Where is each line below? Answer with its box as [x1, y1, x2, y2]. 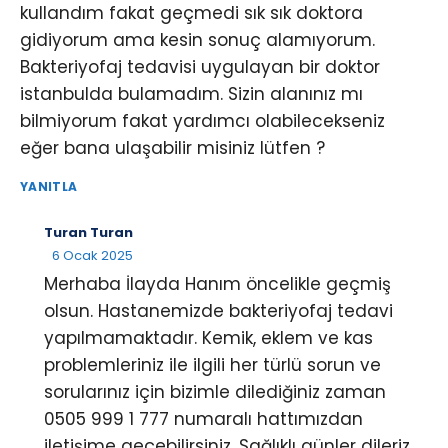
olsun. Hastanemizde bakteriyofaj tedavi [44, 298, 393, 323]
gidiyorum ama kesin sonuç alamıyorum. [20, 27, 375, 52]
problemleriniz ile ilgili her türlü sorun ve [44, 352, 381, 377]
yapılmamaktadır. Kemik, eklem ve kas [44, 325, 373, 350]
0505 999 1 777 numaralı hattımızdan [44, 406, 363, 431]
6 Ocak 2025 [52, 245, 133, 265]
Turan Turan [44, 222, 133, 242]
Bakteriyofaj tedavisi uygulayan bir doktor [20, 54, 380, 79]
